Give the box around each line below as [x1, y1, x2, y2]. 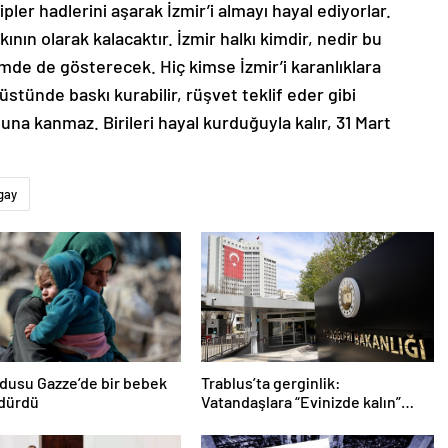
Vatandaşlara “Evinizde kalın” [200, 392, 401, 412]
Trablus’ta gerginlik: [200, 373, 341, 393]
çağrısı [200, 411, 248, 431]
